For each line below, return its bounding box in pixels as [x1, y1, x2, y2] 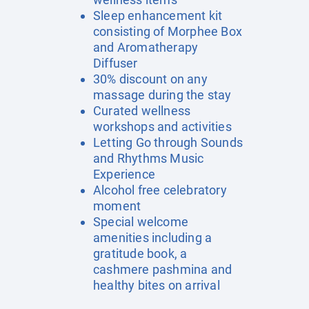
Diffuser [93, 56, 138, 70]
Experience [93, 167, 155, 181]
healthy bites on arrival [93, 278, 220, 292]
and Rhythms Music [93, 151, 204, 166]
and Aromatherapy [93, 40, 199, 54]
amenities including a [93, 230, 212, 245]
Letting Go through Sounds [93, 135, 243, 150]
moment [93, 199, 141, 213]
